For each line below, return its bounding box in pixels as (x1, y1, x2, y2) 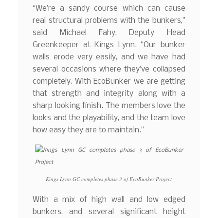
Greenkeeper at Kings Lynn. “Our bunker (33, 40, 185, 49)
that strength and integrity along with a (33, 89, 185, 98)
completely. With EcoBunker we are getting (33, 77, 185, 86)
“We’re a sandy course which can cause (33, 4, 185, 13)
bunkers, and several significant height (33, 207, 185, 216)
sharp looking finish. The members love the (33, 101, 185, 110)
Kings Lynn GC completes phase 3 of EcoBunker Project (46, 175, 172, 183)
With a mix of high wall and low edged (33, 195, 185, 204)
